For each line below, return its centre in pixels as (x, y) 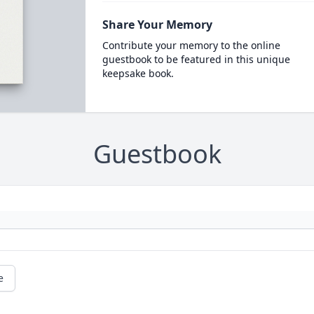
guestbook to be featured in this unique (196, 59)
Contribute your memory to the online (191, 45)
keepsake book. (138, 73)
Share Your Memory (157, 25)
